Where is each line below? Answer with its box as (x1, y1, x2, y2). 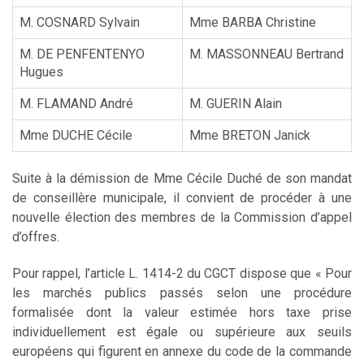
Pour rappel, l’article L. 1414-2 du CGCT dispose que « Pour (12, 265, 352, 281)
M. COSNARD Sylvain (19, 14, 140, 30)
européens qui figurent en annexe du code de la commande (12, 343, 352, 359)
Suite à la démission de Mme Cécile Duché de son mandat (12, 170, 352, 186)
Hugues (19, 63, 63, 80)
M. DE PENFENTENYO (19, 45, 145, 62)
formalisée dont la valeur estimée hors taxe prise (12, 304, 352, 320)
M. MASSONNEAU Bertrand (189, 45, 344, 62)
